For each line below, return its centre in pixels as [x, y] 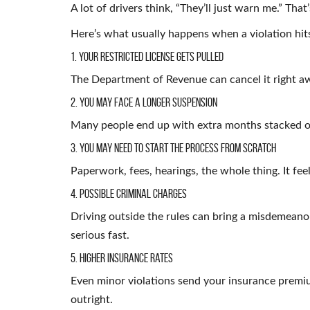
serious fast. [100, 235]
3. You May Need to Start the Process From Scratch [173, 148]
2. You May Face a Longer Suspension [144, 102]
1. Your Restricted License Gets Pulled [147, 56]
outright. [92, 299]
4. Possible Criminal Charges [129, 193]
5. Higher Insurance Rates [122, 258]
